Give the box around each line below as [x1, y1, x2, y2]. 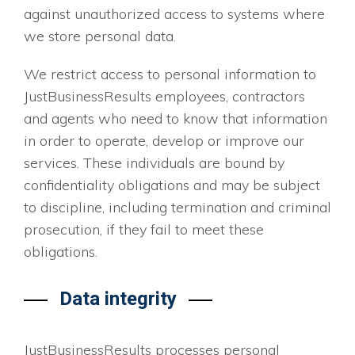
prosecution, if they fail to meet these [24, 220, 264, 239]
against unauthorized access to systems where [24, 5, 325, 24]
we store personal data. [24, 27, 176, 46]
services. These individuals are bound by [24, 154, 284, 173]
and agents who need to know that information [24, 109, 327, 128]
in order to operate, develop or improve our [24, 132, 304, 151]
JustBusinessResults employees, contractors [24, 87, 305, 106]
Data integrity [59, 285, 177, 314]
